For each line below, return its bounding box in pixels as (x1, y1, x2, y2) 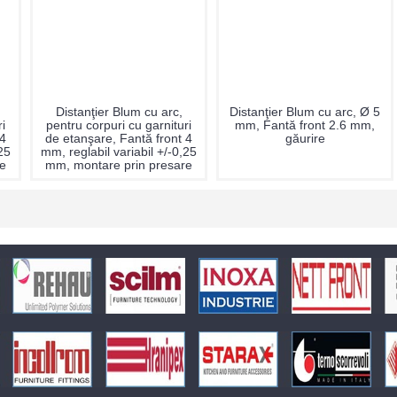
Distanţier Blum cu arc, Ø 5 (230, 105, 380, 119)
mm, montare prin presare (45, 158, 192, 172)
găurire (284, 131, 325, 145)
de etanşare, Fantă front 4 (45, 131, 192, 145)
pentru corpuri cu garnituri (46, 118, 191, 132)
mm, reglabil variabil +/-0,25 (41, 144, 197, 159)
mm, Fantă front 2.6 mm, (235, 118, 375, 132)
